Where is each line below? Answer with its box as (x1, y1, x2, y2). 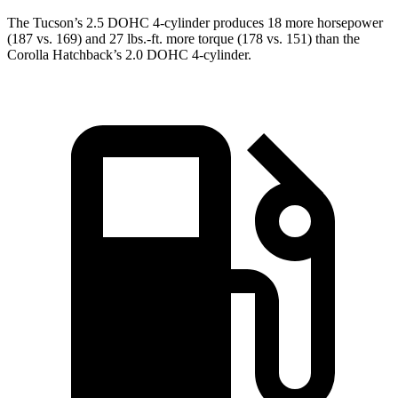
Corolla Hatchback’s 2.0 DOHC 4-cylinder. (7, 47, 251, 63)
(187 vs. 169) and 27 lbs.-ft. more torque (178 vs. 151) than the (7, 31, 360, 47)
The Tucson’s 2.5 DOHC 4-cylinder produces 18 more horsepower (7, 15, 383, 31)
